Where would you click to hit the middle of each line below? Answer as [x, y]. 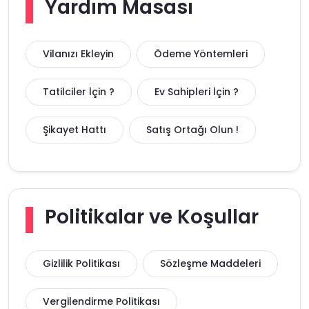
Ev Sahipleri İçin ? [197, 92]
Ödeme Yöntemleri [201, 54]
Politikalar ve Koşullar [152, 217]
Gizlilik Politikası [81, 263]
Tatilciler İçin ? [79, 92]
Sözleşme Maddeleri [210, 263]
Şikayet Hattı [74, 130]
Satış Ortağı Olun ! [192, 130]
